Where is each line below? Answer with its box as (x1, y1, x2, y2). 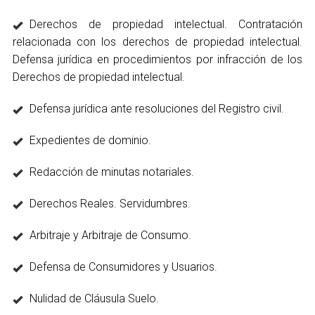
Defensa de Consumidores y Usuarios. (30, 260, 217, 274)
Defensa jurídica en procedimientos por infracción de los (13, 53, 302, 66)
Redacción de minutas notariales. (30, 165, 194, 179)
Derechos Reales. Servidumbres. (30, 197, 191, 210)
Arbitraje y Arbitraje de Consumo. (30, 229, 191, 242)
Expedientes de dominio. (30, 134, 151, 147)
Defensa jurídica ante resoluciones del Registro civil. (30, 102, 284, 115)
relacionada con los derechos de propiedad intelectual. (13, 35, 302, 49)
